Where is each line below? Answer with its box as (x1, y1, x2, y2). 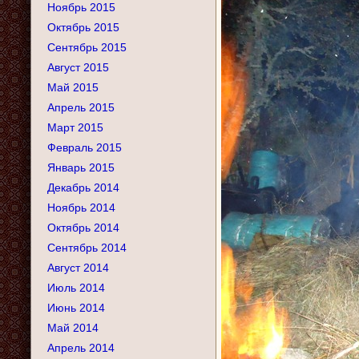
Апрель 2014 (47, 341, 115, 354)
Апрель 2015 (47, 101, 115, 114)
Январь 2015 (47, 161, 115, 174)
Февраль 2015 (47, 141, 122, 154)
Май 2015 (47, 81, 99, 94)
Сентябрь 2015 (47, 41, 127, 54)
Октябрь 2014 (47, 221, 119, 234)
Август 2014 (47, 261, 109, 274)
